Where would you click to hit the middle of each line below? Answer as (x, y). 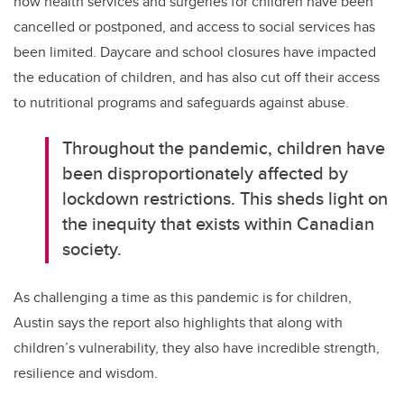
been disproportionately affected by (206, 172)
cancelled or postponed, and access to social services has (194, 26)
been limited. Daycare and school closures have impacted (195, 51)
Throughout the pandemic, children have (224, 147)
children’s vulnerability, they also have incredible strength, (197, 347)
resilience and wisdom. (86, 372)
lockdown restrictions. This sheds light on (225, 197)
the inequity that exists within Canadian (219, 223)
